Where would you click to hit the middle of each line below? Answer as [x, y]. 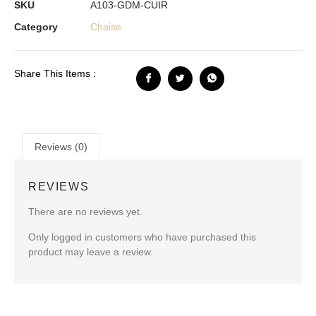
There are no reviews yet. [85, 212]
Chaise [106, 26]
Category [36, 26]
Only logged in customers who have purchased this [142, 237]
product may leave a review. [91, 251]
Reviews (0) [61, 147]
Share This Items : [55, 73]
